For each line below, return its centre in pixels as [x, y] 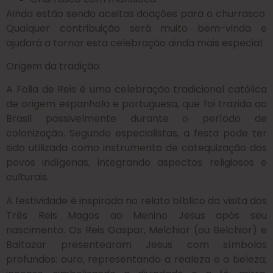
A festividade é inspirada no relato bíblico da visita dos [136, 200]
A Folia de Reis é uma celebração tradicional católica [136, 90]
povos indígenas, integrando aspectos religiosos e [136, 163]
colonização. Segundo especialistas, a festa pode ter [136, 133]
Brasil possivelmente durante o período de [136, 119]
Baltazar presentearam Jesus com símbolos [136, 244]
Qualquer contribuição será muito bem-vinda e [136, 28]
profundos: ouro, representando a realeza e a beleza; [136, 259]
